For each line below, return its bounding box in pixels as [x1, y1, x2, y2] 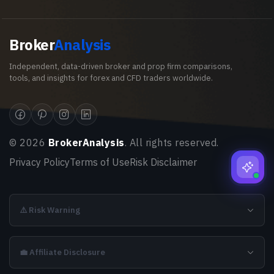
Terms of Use [70, 156, 130, 168]
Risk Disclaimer [130, 156, 197, 168]
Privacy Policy [9, 156, 70, 168]
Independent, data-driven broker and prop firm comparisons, [9, 61, 232, 72]
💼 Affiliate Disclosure [20, 247, 105, 257]
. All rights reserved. [124, 136, 219, 149]
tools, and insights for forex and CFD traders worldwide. [9, 73, 213, 83]
